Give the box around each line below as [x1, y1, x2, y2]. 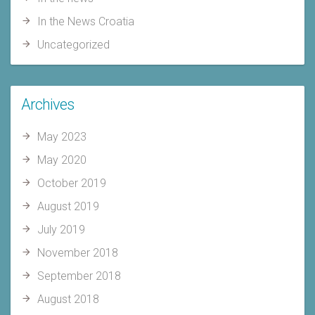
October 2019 [37, 176, 106, 190]
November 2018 [37, 246, 118, 259]
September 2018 [37, 269, 121, 283]
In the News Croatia [37, 15, 134, 28]
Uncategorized [37, 38, 110, 51]
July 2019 [37, 223, 85, 236]
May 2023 [37, 130, 86, 143]
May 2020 [37, 153, 86, 167]
